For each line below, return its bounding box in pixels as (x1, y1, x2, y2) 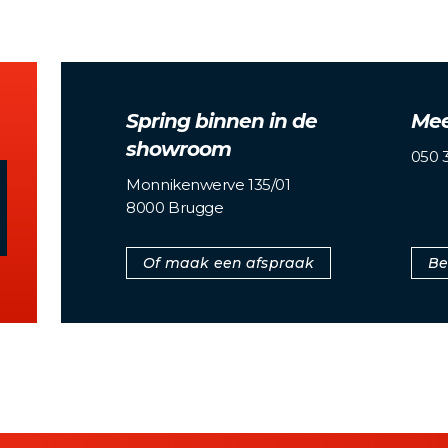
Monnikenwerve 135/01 (126, 174, 291, 194)
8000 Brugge (126, 197, 224, 217)
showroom (126, 136, 232, 161)
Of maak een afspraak (143, 253, 315, 272)
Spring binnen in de (126, 108, 318, 133)
